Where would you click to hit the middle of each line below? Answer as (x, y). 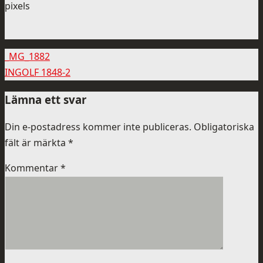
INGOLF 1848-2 (38, 72)
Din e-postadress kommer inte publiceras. (98, 127)
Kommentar (33, 168)
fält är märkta (36, 143)
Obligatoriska (224, 127)
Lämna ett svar (45, 99)
